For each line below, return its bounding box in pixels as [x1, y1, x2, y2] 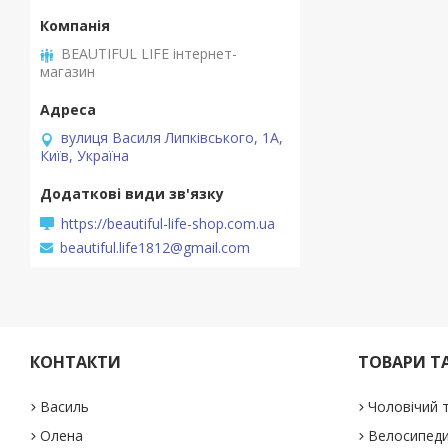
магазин [40, 62, 95, 82]
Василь [40, 397, 90, 417]
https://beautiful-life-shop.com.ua [61, 213, 275, 233]
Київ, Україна [40, 146, 129, 166]
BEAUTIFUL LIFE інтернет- [61, 44, 237, 64]
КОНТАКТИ [30, 351, 122, 374]
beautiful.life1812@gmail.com [60, 238, 250, 258]
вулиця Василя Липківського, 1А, [61, 128, 283, 148]
